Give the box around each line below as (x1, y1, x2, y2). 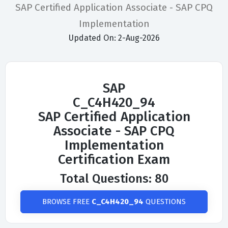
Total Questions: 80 (60, 172, 168, 186)
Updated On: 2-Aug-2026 (68, 33, 160, 43)
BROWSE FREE (42, 197, 92, 207)
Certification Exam (58, 152, 170, 168)
